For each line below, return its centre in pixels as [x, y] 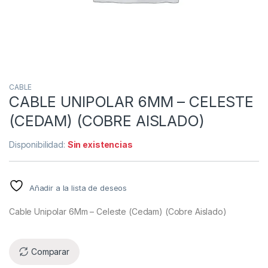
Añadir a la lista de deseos [78, 188]
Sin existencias [100, 144]
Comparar [50, 252]
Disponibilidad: [38, 144]
